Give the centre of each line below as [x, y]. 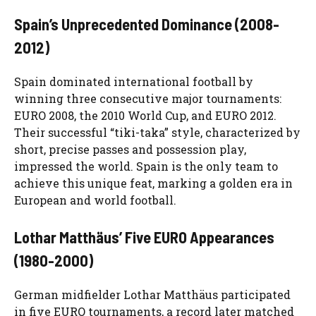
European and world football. [95, 200]
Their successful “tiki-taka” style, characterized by [157, 132]
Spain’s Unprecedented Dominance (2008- [147, 24]
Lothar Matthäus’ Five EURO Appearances [144, 237]
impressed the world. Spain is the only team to [146, 166]
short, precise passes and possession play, [130, 149]
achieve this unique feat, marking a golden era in [153, 183]
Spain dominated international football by [134, 81]
